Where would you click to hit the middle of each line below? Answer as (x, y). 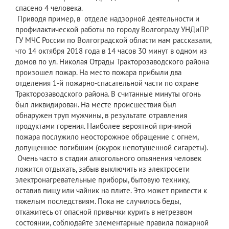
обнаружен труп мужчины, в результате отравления (101, 116)
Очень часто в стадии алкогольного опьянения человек (108, 158)
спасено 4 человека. (49, 8)
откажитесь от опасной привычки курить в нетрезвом (104, 212)
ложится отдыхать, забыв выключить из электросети (102, 169)
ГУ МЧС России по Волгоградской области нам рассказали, (113, 40)
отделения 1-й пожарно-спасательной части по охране (107, 83)
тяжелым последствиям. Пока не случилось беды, (98, 201)
